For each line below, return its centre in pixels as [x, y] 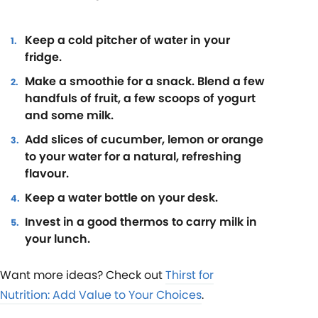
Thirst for [190, 275]
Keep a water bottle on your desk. [121, 197]
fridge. [43, 57]
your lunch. [57, 238]
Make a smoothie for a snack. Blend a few [145, 81]
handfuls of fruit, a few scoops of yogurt [140, 98]
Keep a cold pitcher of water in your [127, 40]
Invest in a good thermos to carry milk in [141, 221]
